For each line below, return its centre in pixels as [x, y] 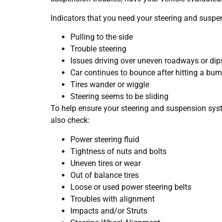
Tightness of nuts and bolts [118, 151]
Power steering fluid [105, 139]
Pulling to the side [102, 37]
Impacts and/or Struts [109, 211]
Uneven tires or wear [106, 163]
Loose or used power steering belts [131, 187]
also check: [70, 120]
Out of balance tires [105, 175]
